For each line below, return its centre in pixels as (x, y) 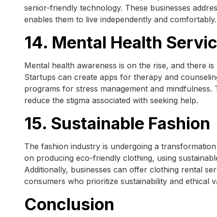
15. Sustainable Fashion (117, 124)
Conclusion (69, 204)
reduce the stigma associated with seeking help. (111, 101)
